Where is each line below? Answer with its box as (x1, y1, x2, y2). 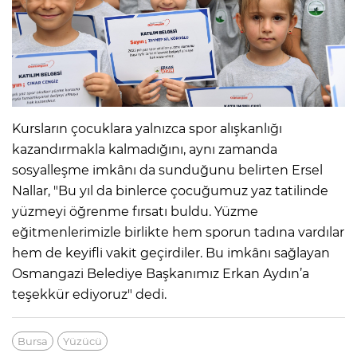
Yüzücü (63, 334, 102, 347)
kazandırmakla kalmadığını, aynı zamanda (12, 141, 277, 157)
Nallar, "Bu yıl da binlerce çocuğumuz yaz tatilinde (12, 182, 328, 198)
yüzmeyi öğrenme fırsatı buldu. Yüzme (12, 203, 258, 219)
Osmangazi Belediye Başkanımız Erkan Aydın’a (12, 265, 309, 281)
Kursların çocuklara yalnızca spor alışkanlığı (12, 120, 282, 136)
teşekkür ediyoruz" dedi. (12, 286, 167, 302)
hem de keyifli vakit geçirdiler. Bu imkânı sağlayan (12, 245, 330, 261)
